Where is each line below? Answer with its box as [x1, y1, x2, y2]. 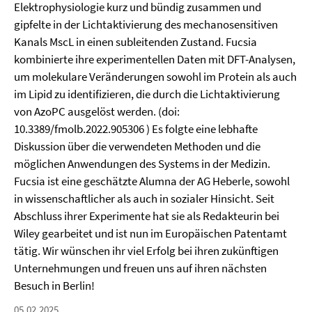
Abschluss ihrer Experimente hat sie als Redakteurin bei [14, 208, 279, 224]
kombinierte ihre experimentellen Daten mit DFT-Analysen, [14, 52, 295, 67]
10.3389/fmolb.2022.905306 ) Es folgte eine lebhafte [14, 121, 258, 136]
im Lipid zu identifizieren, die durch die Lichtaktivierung [14, 86, 280, 102]
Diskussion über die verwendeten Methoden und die [14, 139, 260, 154]
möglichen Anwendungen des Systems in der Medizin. [14, 156, 270, 171]
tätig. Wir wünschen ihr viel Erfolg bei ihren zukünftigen [14, 243, 279, 258]
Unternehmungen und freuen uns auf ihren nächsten [14, 260, 267, 276]
